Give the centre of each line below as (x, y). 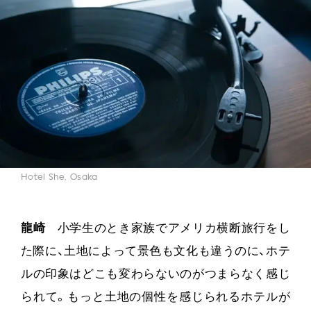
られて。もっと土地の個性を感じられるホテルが (155, 297)
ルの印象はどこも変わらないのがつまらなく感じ (155, 274)
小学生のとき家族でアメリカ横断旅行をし (168, 228)
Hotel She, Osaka (59, 178)
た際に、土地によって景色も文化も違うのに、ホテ (155, 251)
